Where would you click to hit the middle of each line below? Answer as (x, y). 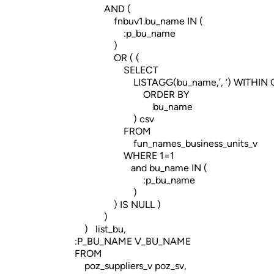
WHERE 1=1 (124, 156)
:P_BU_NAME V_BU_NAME (133, 241)
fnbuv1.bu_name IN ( (139, 21)
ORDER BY (132, 94)
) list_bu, (100, 229)
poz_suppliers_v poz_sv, (131, 266)
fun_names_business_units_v (166, 143)
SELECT (117, 70)
